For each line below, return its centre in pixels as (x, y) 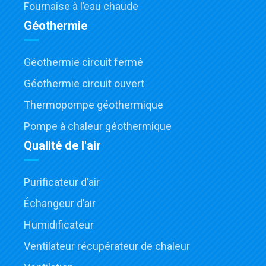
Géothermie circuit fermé (83, 62)
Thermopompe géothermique (94, 105)
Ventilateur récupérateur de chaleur (107, 246)
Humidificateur (59, 225)
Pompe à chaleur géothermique (98, 126)
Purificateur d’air (62, 182)
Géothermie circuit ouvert (84, 84)
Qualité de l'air (62, 146)
